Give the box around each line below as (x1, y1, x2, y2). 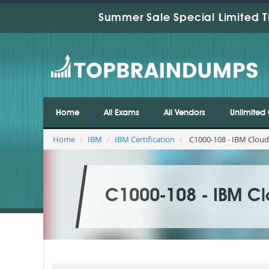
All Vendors (164, 109, 205, 117)
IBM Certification (115, 134, 175, 145)
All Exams (104, 109, 139, 117)
